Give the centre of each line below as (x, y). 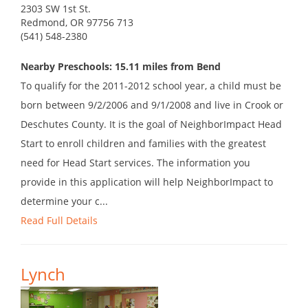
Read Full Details (59, 221)
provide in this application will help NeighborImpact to (147, 182)
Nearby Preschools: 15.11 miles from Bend (121, 67)
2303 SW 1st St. (56, 9)
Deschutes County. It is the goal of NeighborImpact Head (151, 124)
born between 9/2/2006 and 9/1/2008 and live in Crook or (152, 105)
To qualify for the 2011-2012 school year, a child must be (151, 86)
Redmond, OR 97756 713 (77, 23)
